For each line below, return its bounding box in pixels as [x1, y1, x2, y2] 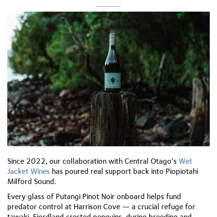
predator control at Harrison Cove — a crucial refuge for [7, 202, 195, 212]
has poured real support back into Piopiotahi [50, 167, 198, 176]
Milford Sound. [7, 177, 56, 186]
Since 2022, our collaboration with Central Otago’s [7, 156, 179, 166]
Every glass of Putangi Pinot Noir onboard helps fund [7, 192, 181, 201]
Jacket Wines [7, 167, 50, 176]
